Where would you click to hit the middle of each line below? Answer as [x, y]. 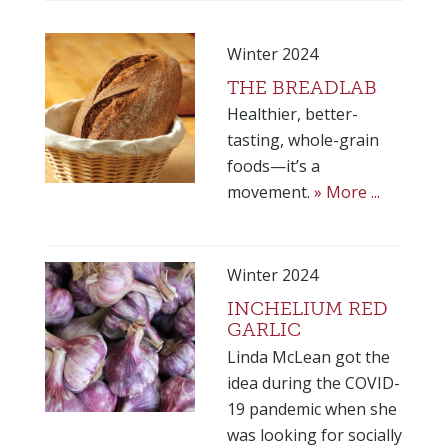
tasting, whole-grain [302, 140]
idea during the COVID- [313, 382]
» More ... [346, 192]
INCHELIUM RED [307, 309]
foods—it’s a [273, 166]
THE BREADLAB [301, 87]
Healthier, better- [292, 114]
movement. [270, 192]
